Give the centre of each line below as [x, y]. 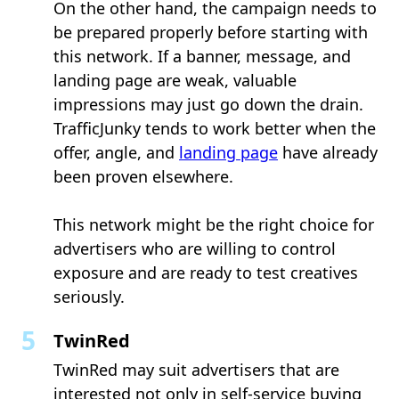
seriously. [89, 296]
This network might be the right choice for [214, 224]
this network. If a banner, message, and [202, 56]
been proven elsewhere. [143, 176]
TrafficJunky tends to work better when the [215, 128]
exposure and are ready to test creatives [206, 272]
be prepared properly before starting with [211, 32]
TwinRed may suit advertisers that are [196, 369]
